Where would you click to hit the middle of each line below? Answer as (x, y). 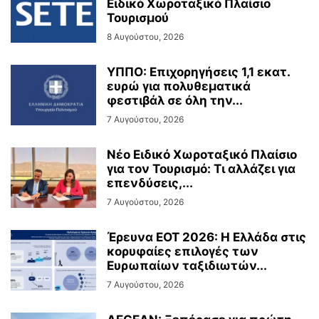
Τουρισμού (138, 18)
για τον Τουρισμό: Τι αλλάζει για (201, 169)
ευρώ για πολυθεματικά (179, 87)
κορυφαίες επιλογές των (183, 252)
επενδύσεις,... (150, 183)
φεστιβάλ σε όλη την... (175, 101)
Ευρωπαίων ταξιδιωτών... (187, 266)
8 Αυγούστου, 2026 (145, 37)
